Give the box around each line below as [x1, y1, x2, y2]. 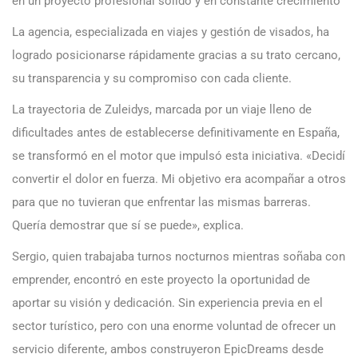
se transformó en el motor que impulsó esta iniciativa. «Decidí [12, 148, 345, 163]
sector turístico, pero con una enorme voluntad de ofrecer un [12, 318, 336, 333]
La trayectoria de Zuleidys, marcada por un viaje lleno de [12, 101, 312, 117]
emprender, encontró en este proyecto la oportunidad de [12, 272, 310, 287]
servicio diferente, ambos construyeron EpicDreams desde [12, 341, 324, 356]
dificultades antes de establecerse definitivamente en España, [12, 125, 340, 140]
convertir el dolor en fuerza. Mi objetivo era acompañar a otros [12, 171, 346, 186]
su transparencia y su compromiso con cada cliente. [12, 70, 292, 86]
